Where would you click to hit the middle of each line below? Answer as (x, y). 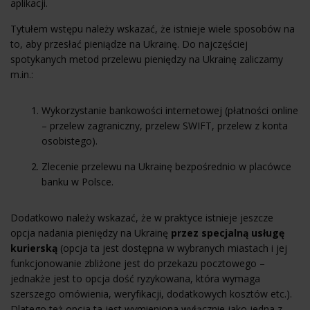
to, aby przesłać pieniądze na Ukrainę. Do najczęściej (129, 44)
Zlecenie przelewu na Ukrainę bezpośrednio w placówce (166, 166)
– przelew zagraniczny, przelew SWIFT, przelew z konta (165, 126)
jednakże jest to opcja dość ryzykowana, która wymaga (135, 279)
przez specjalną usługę (226, 233)
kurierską (34, 248)
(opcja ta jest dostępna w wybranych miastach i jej (172, 248)
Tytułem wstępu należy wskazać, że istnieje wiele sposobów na (153, 29)
